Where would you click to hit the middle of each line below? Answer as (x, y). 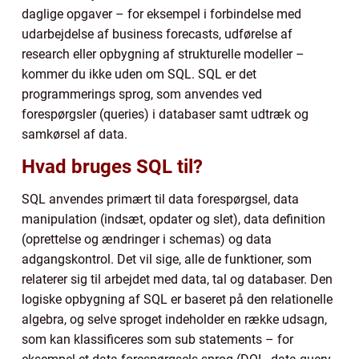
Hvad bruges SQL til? (112, 166)
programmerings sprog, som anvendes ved (142, 94)
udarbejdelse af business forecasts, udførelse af (157, 34)
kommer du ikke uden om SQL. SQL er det (139, 74)
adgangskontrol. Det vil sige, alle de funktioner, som (167, 259)
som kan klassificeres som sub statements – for (157, 339)
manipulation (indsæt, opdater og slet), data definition (173, 219)
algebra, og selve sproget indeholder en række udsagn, (174, 319)
